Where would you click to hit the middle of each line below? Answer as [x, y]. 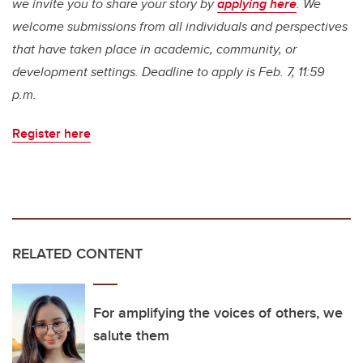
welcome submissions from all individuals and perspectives [180, 26]
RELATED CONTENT [77, 253]
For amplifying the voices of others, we [218, 312]
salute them [131, 335]
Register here [51, 133]
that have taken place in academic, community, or [154, 49]
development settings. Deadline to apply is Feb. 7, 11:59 [168, 71]
